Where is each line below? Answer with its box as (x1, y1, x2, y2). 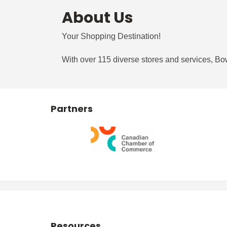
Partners (51, 102, 93, 115)
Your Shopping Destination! (62, 32, 161, 41)
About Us (62, 7, 133, 28)
